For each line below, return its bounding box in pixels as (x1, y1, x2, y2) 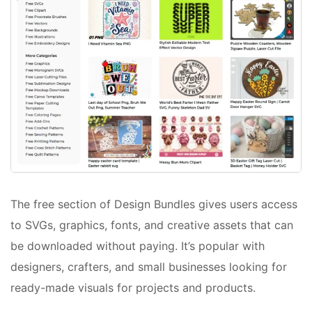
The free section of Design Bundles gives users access (10, 197, 297, 212)
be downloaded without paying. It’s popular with (10, 239, 265, 253)
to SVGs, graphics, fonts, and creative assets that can (10, 218, 293, 233)
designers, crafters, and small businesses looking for (10, 260, 287, 274)
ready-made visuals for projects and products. (10, 281, 256, 295)
